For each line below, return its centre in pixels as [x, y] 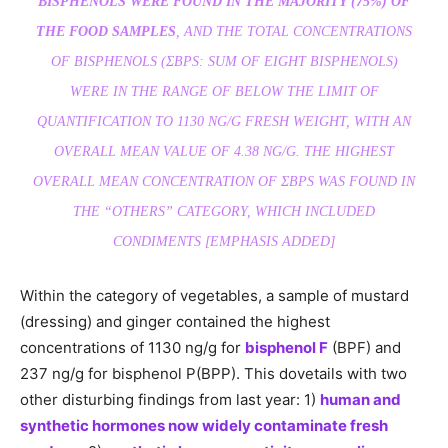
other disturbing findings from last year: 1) [170, 399]
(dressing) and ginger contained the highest [175, 321]
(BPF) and [364, 347]
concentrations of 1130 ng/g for [132, 347]
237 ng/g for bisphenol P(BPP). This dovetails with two [213, 373]
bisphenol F [286, 347]
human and [360, 399]
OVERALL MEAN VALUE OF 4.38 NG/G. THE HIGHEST [224, 151]
